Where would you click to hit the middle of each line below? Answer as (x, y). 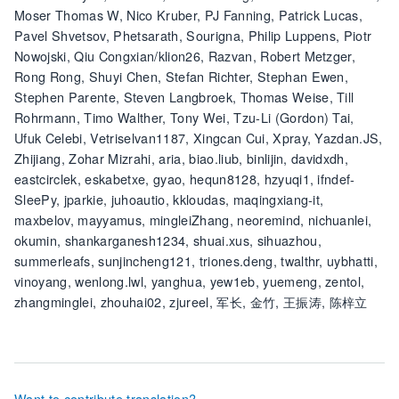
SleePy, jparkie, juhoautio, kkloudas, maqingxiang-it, (169, 199)
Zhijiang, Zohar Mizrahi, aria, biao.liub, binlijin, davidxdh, (182, 158)
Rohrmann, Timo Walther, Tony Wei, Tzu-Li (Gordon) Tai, (184, 117)
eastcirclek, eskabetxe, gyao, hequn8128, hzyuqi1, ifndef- (185, 178)
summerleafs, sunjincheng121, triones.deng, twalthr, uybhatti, (196, 260)
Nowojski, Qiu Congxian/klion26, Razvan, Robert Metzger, (185, 55)
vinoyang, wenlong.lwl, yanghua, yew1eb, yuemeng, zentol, (190, 281)
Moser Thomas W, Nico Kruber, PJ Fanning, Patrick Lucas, (189, 14)
